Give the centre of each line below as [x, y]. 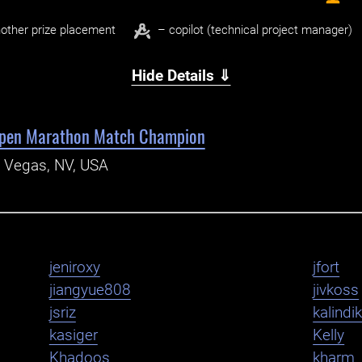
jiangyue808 [90, 290]
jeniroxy [74, 268]
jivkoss [336, 290]
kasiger [73, 336]
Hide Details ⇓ [181, 76]
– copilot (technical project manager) [255, 30]
